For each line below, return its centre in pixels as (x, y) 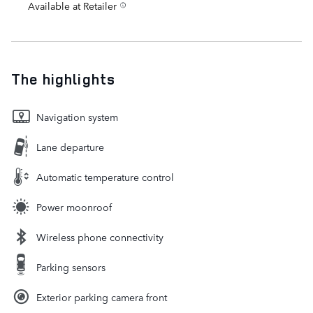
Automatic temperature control (105, 176)
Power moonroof (74, 206)
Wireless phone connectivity (100, 236)
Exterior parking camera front (102, 297)
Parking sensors (71, 267)
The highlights (63, 79)
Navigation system (77, 116)
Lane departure (70, 146)
